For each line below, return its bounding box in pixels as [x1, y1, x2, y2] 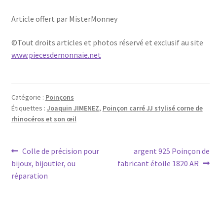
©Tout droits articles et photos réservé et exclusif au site [11, 37, 203, 47]
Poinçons [45, 93, 74, 102]
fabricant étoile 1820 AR [117, 158, 199, 168]
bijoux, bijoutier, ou [11, 158, 75, 168]
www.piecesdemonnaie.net [11, 49, 101, 60]
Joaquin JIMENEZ [46, 104, 99, 113]
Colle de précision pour [22, 146, 100, 156]
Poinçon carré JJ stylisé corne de [102, 104, 203, 113]
